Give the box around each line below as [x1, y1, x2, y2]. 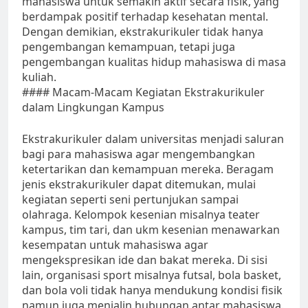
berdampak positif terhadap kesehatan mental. [22, 9, 268, 25]
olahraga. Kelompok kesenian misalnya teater [22, 207, 260, 223]
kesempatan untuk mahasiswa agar [22, 237, 208, 253]
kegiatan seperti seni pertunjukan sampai [22, 192, 239, 208]
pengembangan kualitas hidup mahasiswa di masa [22, 54, 286, 70]
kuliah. [22, 69, 56, 85]
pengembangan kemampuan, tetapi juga [22, 39, 235, 55]
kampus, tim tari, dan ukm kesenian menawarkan [22, 222, 280, 238]
